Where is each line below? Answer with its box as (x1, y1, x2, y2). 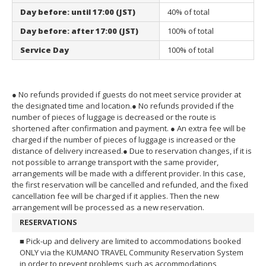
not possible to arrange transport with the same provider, (12, 156, 218, 167)
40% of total (167, 6, 210, 17)
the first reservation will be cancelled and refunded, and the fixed (12, 179, 248, 190)
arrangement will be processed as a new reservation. (12, 201, 204, 213)
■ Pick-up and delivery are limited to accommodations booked (20, 236, 241, 247)
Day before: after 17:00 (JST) (20, 25, 138, 36)
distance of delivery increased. (12, 145, 123, 156)
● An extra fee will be (170, 122, 246, 134)
